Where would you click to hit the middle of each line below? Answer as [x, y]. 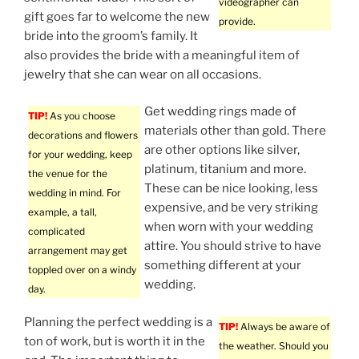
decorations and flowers [83, 135]
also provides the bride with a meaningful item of [162, 55]
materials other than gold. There [235, 131]
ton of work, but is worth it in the [115, 341]
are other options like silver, [222, 150]
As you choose [81, 116]
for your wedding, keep [80, 155]
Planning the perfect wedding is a [118, 322]
